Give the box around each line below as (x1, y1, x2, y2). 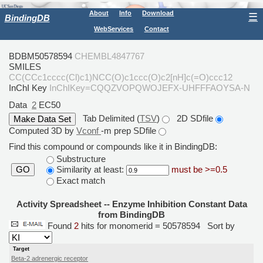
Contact (144, 25, 169, 33)
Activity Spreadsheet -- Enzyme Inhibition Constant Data (16, 198, 247, 209)
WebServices (94, 25, 134, 33)
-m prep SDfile (101, 125, 159, 136)
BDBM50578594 (9, 50, 72, 61)
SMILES (9, 61, 41, 72)
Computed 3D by (9, 125, 76, 136)
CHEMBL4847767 (75, 50, 144, 61)
